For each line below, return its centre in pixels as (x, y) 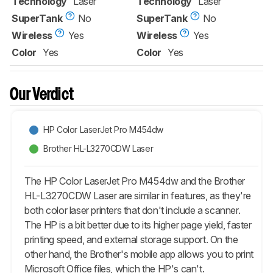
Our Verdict (42, 95)
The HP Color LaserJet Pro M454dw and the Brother (135, 181)
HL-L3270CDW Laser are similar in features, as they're (138, 195)
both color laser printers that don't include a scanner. (133, 210)
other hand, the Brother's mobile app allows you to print (139, 254)
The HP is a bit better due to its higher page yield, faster (138, 225)
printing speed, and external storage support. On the (131, 239)
